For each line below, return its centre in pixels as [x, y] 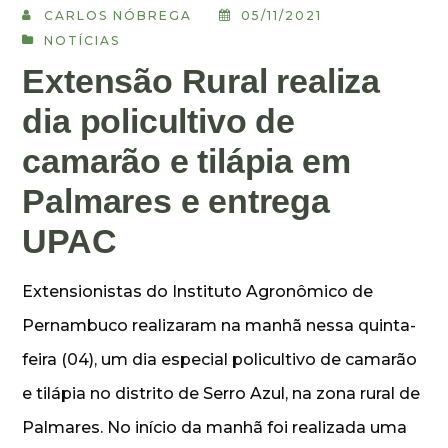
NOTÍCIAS [82, 40]
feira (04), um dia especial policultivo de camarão [220, 359]
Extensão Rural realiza [201, 80]
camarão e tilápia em [186, 160]
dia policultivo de [158, 120]
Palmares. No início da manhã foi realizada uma [215, 427]
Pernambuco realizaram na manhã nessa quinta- [219, 325]
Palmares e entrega [176, 200]
